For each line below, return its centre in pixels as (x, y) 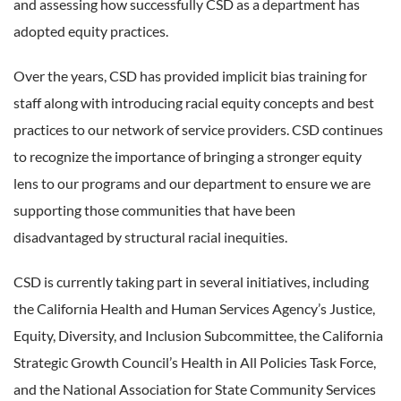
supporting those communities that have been (154, 209)
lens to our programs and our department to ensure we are (192, 183)
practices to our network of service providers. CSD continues (198, 129)
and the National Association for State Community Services (195, 388)
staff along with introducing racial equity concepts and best (194, 102)
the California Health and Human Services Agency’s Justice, (194, 308)
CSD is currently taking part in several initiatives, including (191, 281)
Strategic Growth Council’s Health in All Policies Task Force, (195, 362)
